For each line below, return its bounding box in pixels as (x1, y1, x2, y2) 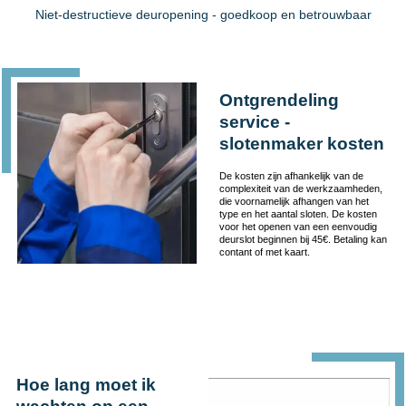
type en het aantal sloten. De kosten (218, 208, 377, 219)
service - (218, 111, 290, 131)
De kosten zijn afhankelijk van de (218, 169, 363, 181)
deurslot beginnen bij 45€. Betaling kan (218, 233, 387, 245)
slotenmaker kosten (218, 133, 384, 153)
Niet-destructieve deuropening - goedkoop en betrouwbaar (34, 6, 372, 22)
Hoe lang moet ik (15, 374, 156, 394)
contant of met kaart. (218, 246, 310, 257)
